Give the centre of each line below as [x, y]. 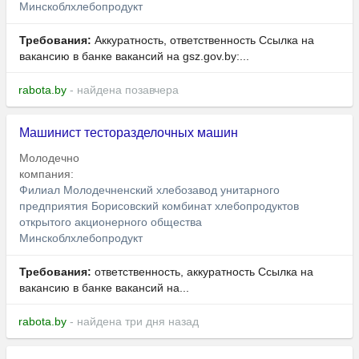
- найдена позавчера [123, 90]
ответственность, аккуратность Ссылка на [202, 272]
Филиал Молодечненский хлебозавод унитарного [149, 190]
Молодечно [49, 158]
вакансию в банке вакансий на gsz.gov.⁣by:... [134, 56]
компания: [48, 174]
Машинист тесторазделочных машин [129, 133]
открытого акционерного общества [111, 222]
